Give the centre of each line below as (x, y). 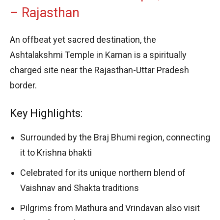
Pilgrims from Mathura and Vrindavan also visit (110, 208)
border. (23, 85)
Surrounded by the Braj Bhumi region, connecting (115, 137)
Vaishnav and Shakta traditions (80, 188)
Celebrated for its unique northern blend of (103, 172)
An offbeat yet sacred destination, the (83, 39)
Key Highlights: (46, 113)
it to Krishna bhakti (56, 152)
